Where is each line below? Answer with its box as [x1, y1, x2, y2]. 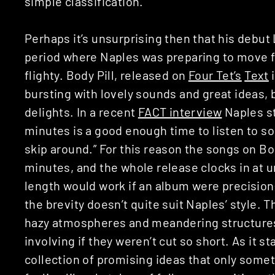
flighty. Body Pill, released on [25, 67, 188, 82]
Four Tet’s [188, 67, 242, 82]
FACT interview [137, 104, 222, 119]
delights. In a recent [25, 104, 138, 119]
